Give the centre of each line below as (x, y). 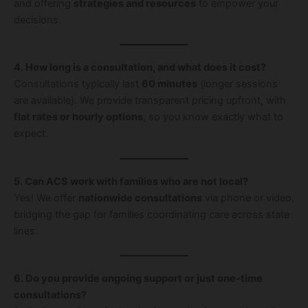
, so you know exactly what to (213, 117)
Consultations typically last (78, 84)
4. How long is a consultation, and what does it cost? (140, 68)
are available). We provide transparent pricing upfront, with (150, 101)
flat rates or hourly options (78, 117)
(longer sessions (238, 84)
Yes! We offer (46, 198)
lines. (26, 231)
